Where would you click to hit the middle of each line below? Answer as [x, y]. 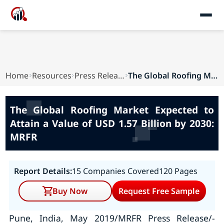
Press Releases [121, 75]
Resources [51, 75]
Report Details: [43, 171]
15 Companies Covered [115, 171]
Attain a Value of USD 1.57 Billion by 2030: [112, 123]
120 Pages [178, 171]
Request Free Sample [159, 191]
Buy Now [70, 191]
